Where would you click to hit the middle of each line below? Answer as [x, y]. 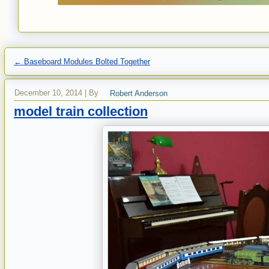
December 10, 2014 [48, 93]
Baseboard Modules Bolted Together [86, 62]
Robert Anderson [139, 93]
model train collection [81, 111]
